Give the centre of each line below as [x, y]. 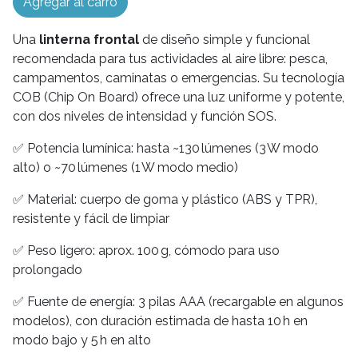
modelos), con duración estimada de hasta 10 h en [160, 321]
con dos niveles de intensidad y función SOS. [145, 117]
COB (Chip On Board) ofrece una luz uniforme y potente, [179, 97]
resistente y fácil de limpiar [93, 219]
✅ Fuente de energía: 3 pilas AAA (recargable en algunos [178, 302]
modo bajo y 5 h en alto [82, 340]
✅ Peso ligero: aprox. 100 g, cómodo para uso [146, 251]
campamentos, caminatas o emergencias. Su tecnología [179, 78]
